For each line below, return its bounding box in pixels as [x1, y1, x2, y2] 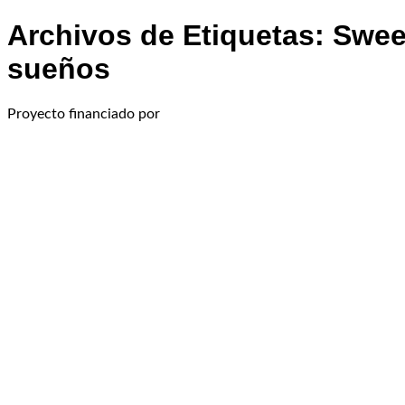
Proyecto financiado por [7, 106, 160, 121]
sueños [7, 52, 110, 86]
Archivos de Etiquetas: [7, 19, 333, 52]
